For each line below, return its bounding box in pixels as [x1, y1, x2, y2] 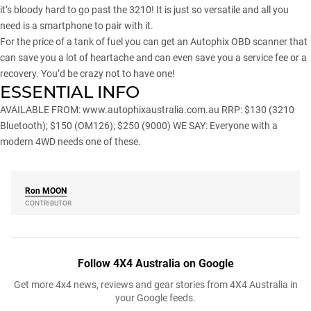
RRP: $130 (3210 [219, 103, 294, 115]
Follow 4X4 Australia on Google [77, 256, 234, 270]
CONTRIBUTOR [25, 199, 72, 207]
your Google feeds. [115, 292, 196, 303]
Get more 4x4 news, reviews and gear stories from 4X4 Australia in [13, 278, 298, 290]
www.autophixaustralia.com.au [83, 103, 219, 115]
